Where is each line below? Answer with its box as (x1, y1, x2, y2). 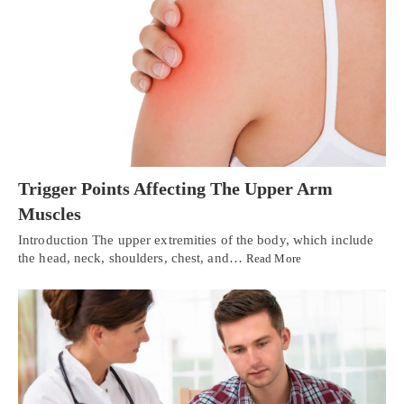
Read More (245, 252, 301, 266)
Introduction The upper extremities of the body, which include (18, 233, 374, 248)
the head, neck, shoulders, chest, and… (18, 251, 246, 266)
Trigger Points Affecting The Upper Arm (18, 179, 333, 199)
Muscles (18, 204, 81, 225)
